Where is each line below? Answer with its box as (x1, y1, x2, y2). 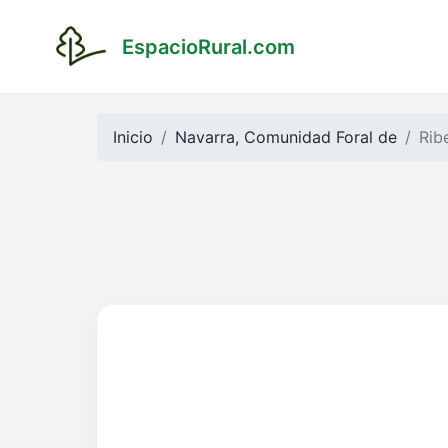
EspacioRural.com (122, 34, 295, 59)
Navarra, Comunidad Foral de (175, 127, 397, 147)
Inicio (113, 127, 153, 147)
